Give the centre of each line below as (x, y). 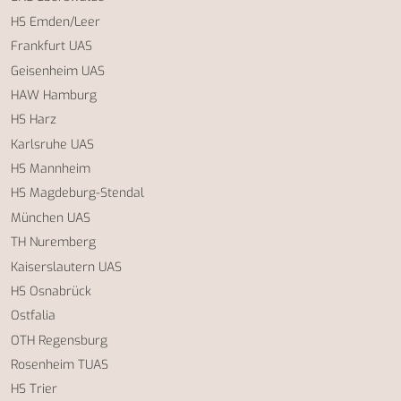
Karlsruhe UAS (52, 144)
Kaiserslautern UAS (66, 267)
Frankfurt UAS (51, 47)
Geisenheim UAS (58, 71)
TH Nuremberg (53, 243)
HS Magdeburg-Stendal (77, 193)
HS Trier (34, 389)
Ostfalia (33, 316)
